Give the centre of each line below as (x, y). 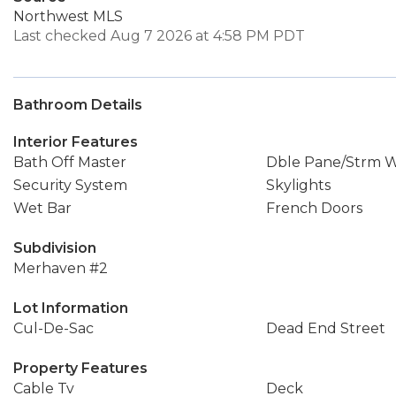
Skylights (298, 185)
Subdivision (55, 248)
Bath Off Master (70, 162)
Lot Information (71, 308)
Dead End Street (325, 328)
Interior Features (76, 142)
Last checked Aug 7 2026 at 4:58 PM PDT (159, 36)
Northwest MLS (68, 16)
